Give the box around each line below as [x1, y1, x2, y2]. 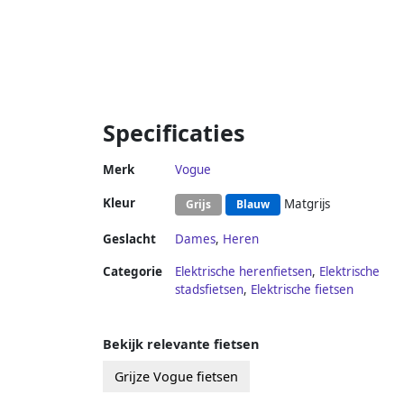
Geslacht [103, 230, 156, 247]
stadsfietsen [175, 280, 243, 298]
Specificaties [103, 116, 245, 148]
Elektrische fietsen [251, 280, 353, 298]
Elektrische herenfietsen [175, 262, 312, 280]
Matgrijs [280, 195, 330, 212]
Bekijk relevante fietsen [103, 335, 259, 353]
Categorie [103, 262, 162, 280]
